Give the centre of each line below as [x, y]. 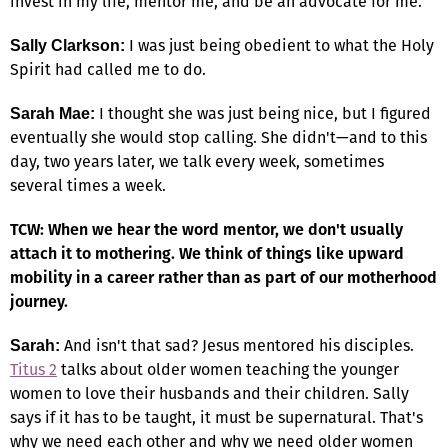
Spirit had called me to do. [108, 69]
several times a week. [88, 185]
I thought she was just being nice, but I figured [263, 113]
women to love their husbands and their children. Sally [209, 393]
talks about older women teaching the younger [228, 369]
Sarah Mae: [52, 113]
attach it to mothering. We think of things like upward [207, 253]
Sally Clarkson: [67, 45]
